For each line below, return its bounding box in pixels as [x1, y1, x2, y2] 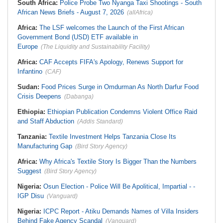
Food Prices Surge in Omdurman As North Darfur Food [41, 83, 199, 91]
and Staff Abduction [17, 117, 74, 125]
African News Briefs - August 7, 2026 [17, 8, 124, 16]
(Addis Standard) [77, 118, 123, 125]
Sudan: [17, 83, 41, 91]
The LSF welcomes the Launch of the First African [39, 24, 184, 31]
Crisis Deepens [17, 93, 61, 100]
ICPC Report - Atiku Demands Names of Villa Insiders [43, 208, 199, 215]
